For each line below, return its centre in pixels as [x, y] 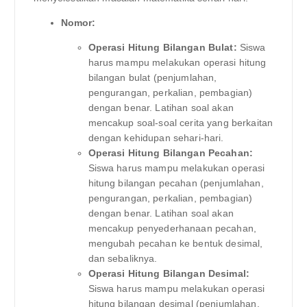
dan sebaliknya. [123, 259]
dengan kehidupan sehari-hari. [156, 138]
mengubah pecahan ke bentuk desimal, [175, 244]
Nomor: [78, 23]
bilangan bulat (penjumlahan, [152, 78]
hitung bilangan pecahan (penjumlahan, [176, 183]
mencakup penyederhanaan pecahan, [172, 229]
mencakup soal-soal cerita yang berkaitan [181, 123]
